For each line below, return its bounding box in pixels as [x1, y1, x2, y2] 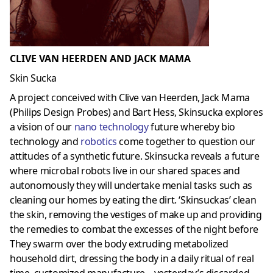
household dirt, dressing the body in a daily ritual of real [10, 251, 254, 265]
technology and [10, 134, 80, 148]
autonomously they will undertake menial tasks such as [10, 178, 252, 192]
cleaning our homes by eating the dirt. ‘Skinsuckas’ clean [10, 193, 257, 207]
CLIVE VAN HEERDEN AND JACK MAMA [10, 51, 191, 65]
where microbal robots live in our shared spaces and [10, 163, 240, 177]
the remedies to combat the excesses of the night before [10, 222, 259, 236]
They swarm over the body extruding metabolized [10, 236, 229, 250]
